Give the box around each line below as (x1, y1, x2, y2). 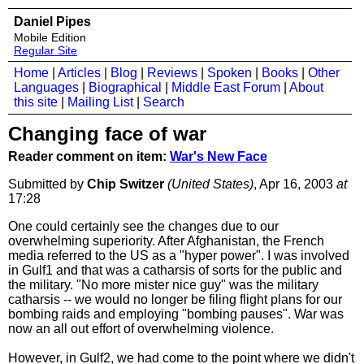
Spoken (207, 66, 252, 80)
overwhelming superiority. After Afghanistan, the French (8, 234, 324, 248)
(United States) (167, 177, 253, 191)
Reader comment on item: (8, 149, 170, 163)
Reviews (147, 66, 197, 80)
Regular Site (14, 44, 77, 57)
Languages (14, 80, 79, 94)
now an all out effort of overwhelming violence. (8, 322, 274, 336)
